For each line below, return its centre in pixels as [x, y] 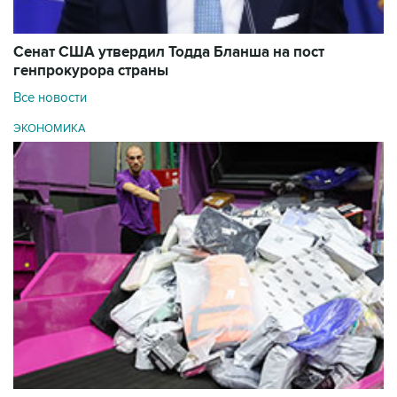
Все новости [50, 98]
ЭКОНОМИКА [50, 129]
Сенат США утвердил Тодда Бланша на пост [169, 53]
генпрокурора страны [91, 71]
